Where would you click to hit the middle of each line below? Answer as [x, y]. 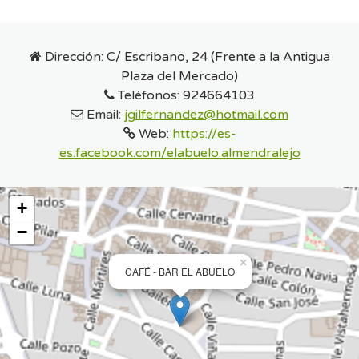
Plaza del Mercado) [179, 76]
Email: [104, 114]
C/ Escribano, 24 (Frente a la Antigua [218, 56]
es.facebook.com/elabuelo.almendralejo [179, 153]
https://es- [204, 133]
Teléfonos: [149, 95]
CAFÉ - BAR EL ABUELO [180, 271]
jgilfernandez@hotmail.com [206, 114]
